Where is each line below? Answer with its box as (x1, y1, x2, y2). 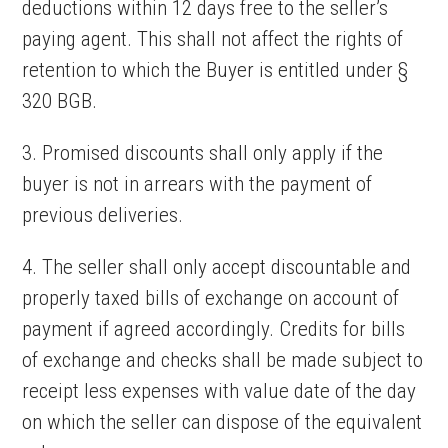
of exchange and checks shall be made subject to (22, 348, 424, 372)
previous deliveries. (22, 203, 184, 227)
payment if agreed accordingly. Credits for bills (22, 317, 406, 341)
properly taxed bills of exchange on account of (22, 286, 400, 310)
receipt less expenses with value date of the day (22, 379, 417, 403)
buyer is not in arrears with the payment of (22, 172, 373, 196)
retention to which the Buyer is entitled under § (22, 58, 409, 82)
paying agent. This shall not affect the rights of (22, 27, 404, 51)
